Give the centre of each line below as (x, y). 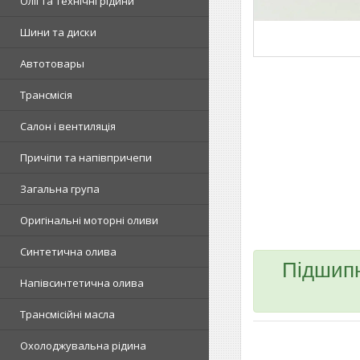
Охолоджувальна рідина (83, 346)
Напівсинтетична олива (82, 283)
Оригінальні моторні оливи (89, 220)
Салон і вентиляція (68, 126)
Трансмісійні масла (67, 314)
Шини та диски (58, 32)
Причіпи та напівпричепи (86, 157)
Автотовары (52, 63)
